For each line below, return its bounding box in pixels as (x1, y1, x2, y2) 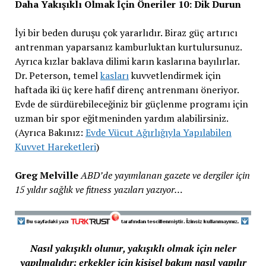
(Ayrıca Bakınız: (14, 126, 85, 139)
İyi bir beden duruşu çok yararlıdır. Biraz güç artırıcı (14, 26, 237, 39)
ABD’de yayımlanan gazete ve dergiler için (80, 169, 250, 182)
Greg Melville (14, 169, 78, 182)
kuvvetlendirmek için (128, 69, 221, 82)
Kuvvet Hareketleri (14, 140, 96, 153)
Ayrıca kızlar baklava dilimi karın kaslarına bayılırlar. (14, 55, 239, 68)
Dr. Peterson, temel (14, 69, 100, 82)
